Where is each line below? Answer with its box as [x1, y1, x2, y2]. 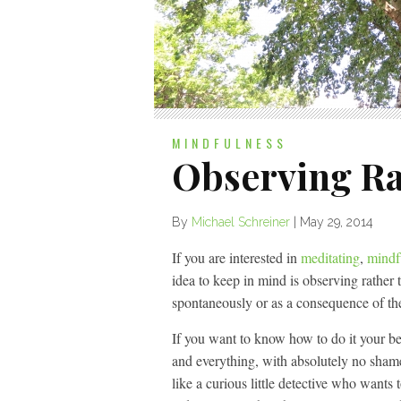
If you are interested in [172, 248, 301, 267]
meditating [301, 248, 360, 267]
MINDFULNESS [172, 133, 287, 152]
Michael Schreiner [192, 215, 290, 229]
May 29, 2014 [300, 215, 373, 229]
